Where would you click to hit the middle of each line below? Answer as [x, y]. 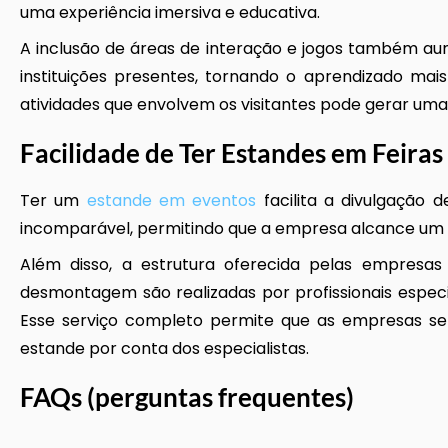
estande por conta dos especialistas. [164, 348]
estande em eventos [171, 200]
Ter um [53, 200]
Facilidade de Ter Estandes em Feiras [231, 153]
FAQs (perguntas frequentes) [187, 397]
